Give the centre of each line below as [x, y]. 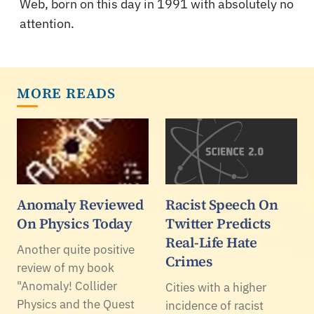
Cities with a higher [216, 287]
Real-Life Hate [211, 242]
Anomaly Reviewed [80, 204]
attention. [47, 23]
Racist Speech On [221, 204]
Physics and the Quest [76, 304]
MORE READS [66, 93]
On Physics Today [74, 223]
